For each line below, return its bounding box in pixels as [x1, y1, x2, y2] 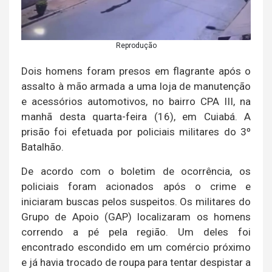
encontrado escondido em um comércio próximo [21, 240, 251, 253]
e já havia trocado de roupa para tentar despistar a [21, 256, 251, 268]
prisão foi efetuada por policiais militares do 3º [21, 125, 251, 138]
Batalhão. [21, 140, 64, 153]
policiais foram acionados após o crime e [21, 180, 251, 192]
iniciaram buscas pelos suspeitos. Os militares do [21, 195, 251, 208]
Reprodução [115, 41, 157, 50]
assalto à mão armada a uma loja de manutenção [21, 80, 251, 92]
